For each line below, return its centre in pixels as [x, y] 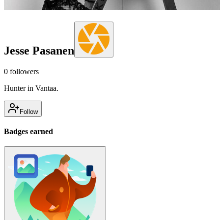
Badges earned [28, 132]
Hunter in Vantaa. [31, 88]
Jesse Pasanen [39, 50]
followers [23, 71]
